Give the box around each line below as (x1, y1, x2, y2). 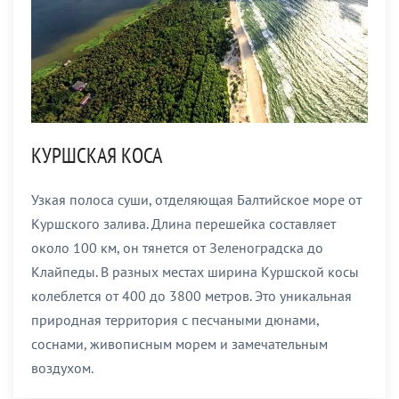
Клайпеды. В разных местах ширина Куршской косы (31, 262, 359, 281)
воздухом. (31, 358, 94, 377)
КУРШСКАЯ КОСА (31, 141, 162, 169)
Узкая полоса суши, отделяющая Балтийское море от (31, 190, 362, 208)
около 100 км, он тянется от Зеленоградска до (31, 238, 323, 256)
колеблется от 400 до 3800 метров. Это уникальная (31, 286, 352, 305)
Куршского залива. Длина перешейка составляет (31, 214, 336, 232)
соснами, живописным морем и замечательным (31, 334, 328, 353)
